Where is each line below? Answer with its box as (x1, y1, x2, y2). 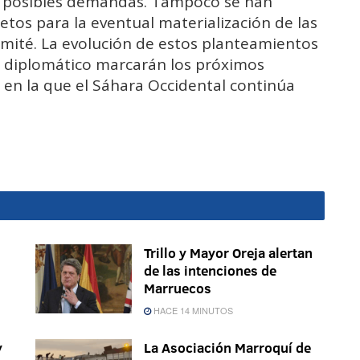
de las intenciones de (144, 261, 276, 280)
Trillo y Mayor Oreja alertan (144, 243, 313, 263)
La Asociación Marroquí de (144, 338, 311, 358)
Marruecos (144, 279, 211, 298)
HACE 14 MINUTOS (151, 304, 233, 317)
